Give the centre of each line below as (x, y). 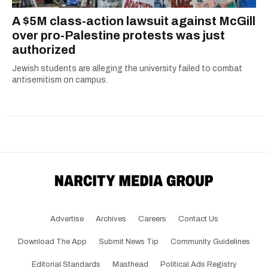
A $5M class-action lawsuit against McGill (134, 21)
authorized (44, 49)
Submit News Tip (129, 241)
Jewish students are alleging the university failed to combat (127, 68)
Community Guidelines (210, 241)
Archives (111, 219)
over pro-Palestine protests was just (118, 35)
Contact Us (198, 219)
